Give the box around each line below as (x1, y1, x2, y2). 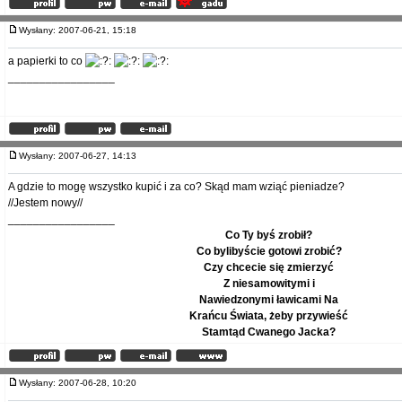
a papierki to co (8, 55, 85, 67)
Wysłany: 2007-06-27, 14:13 (19, 151, 144, 161)
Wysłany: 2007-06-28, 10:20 (19, 378, 144, 388)
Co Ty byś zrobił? (225, 229, 312, 241)
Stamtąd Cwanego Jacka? (202, 326, 336, 338)
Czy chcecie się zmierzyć (204, 261, 334, 274)
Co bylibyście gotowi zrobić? (196, 245, 342, 258)
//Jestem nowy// (8, 197, 83, 209)
